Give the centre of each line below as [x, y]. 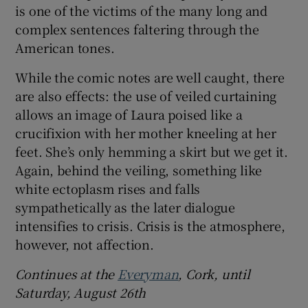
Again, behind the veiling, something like [139, 169]
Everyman [148, 273]
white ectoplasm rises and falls [108, 188]
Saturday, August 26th [81, 292]
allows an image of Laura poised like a [129, 114]
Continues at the [67, 273]
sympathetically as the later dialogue [125, 207]
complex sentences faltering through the [137, 29]
